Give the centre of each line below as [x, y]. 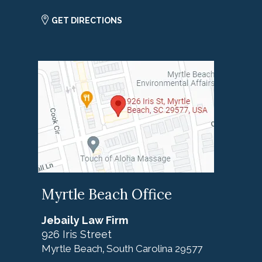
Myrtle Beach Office [107, 195]
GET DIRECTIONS [87, 21]
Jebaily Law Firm [85, 220]
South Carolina [139, 249]
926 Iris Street [77, 235]
